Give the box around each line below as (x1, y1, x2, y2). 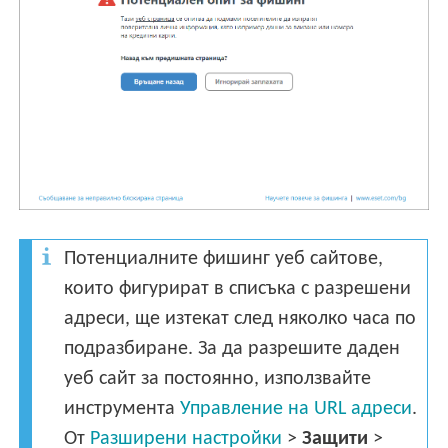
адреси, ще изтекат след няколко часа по (64, 309, 417, 330)
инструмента (64, 399, 181, 420)
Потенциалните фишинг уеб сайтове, (64, 249, 384, 270)
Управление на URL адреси (180, 399, 413, 420)
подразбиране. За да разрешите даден (64, 339, 401, 360)
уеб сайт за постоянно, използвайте (64, 369, 372, 390)
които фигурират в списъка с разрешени (64, 279, 412, 300)
